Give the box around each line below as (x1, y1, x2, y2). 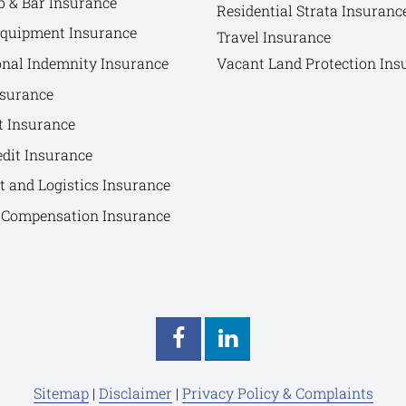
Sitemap (33, 382, 89, 402)
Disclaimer (98, 382, 172, 402)
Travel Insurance (217, 27, 331, 47)
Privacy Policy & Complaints (181, 382, 373, 402)
